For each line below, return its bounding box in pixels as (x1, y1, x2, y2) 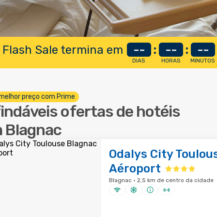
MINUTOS (190, 57, 215, 64)
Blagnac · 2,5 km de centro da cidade (108, 177, 214, 184)
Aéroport (108, 162, 161, 175)
